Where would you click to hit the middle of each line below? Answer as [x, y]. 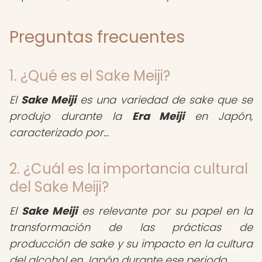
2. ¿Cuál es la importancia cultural [129, 169]
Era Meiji [158, 116]
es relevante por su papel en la [165, 211]
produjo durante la [71, 116]
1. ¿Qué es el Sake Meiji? [90, 76]
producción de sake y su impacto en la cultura [131, 244]
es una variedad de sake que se [165, 100]
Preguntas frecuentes [97, 37]
